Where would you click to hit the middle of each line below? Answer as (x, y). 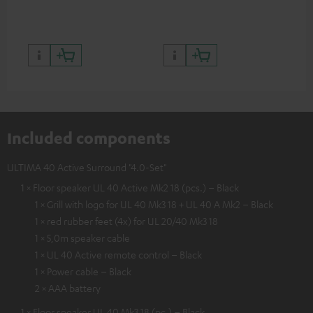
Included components (89, 138)
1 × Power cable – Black (83, 271)
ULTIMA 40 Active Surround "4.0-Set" (87, 167)
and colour (50, 17)
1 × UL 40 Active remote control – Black (118, 255)
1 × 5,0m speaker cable (82, 238)
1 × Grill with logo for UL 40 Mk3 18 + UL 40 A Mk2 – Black (154, 204)
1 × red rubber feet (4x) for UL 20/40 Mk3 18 (126, 221)
